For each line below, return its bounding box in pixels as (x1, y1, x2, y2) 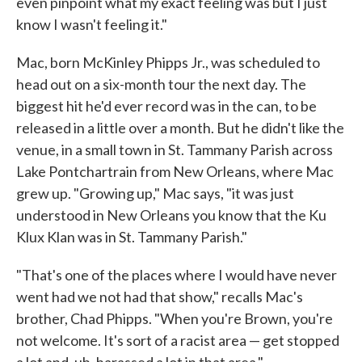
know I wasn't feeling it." (16, 15, 167, 34)
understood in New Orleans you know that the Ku (16, 206, 326, 225)
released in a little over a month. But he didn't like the (16, 119, 344, 137)
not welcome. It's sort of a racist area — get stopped (16, 331, 339, 350)
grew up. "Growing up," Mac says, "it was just (16, 184, 294, 203)
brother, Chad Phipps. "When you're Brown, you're (16, 309, 333, 328)
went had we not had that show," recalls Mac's (16, 288, 303, 306)
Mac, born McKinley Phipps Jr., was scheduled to (16, 53, 320, 72)
